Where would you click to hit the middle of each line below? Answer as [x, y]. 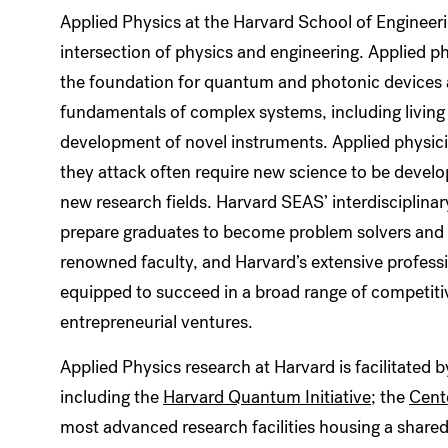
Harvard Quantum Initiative [267, 397]
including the [111, 397]
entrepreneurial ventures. [156, 322]
